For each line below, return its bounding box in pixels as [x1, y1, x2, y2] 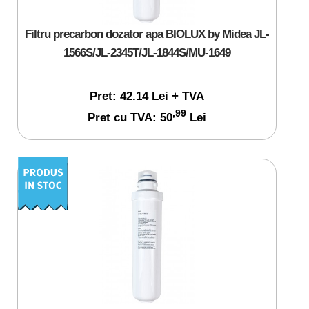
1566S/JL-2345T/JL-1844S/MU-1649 [63, 46, 230, 60]
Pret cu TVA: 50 [87, 110, 172, 125]
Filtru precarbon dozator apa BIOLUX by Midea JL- [24, 27, 269, 41]
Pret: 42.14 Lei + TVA [89, 89, 204, 103]
